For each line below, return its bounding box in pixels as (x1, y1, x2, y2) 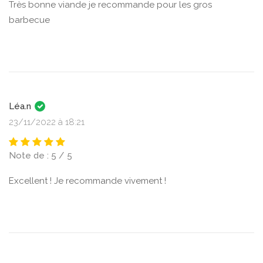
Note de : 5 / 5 (9, 150, 72, 161)
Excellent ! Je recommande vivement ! (9, 176, 166, 186)
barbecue (9, 15, 50, 25)
